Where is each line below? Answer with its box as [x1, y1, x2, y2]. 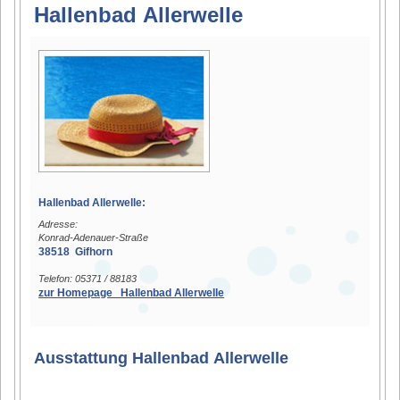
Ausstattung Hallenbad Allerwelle [34, 348, 289, 367]
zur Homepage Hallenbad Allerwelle [38, 286, 225, 299]
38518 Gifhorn [38, 245, 113, 258]
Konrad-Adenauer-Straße [38, 231, 149, 243]
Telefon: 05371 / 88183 [38, 272, 137, 284]
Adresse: [38, 218, 79, 229]
